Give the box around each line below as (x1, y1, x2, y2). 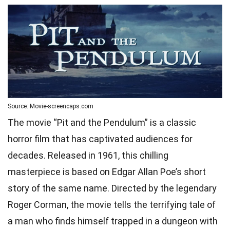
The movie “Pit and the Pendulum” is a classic (8, 117, 196, 128)
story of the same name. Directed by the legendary (8, 182, 217, 194)
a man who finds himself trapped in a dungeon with (8, 215, 218, 226)
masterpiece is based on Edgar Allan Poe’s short (8, 166, 206, 177)
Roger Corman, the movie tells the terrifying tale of (8, 199, 216, 210)
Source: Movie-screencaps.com (8, 102, 93, 110)
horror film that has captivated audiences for (8, 133, 193, 144)
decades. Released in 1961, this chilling (8, 149, 168, 161)
